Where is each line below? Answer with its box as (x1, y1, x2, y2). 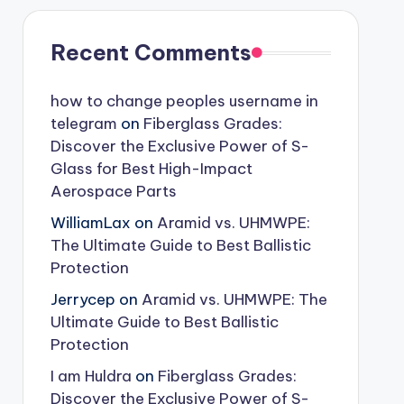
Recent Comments (50, 39, 252, 66)
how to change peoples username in (50, 91, 318, 111)
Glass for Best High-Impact (50, 159, 252, 179)
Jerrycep (50, 289, 115, 309)
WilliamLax (50, 213, 131, 233)
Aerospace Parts (50, 181, 177, 201)
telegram (50, 114, 117, 133)
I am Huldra (50, 366, 132, 386)
